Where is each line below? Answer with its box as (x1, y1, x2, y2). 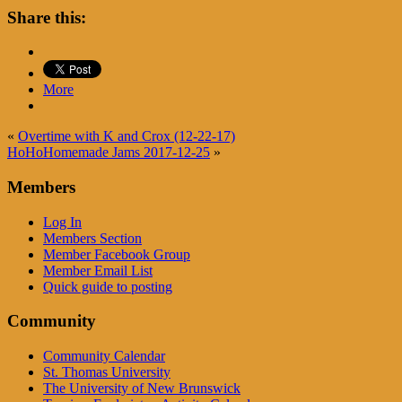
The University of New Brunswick (43, 380, 240, 397)
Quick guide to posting (43, 278, 172, 294)
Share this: (7, 7, 86, 27)
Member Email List (43, 262, 153, 278)
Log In (43, 214, 82, 230)
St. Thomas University (43, 364, 170, 380)
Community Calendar (43, 348, 165, 364)
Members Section (43, 230, 142, 246)
